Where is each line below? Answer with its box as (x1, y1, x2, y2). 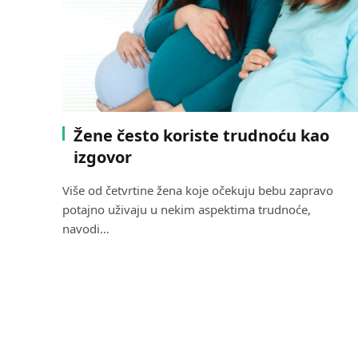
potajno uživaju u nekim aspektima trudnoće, (62, 201, 311, 217)
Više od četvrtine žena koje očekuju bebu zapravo (62, 181, 333, 198)
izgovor (74, 145, 132, 168)
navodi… (62, 220, 109, 237)
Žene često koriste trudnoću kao (74, 124, 329, 146)
